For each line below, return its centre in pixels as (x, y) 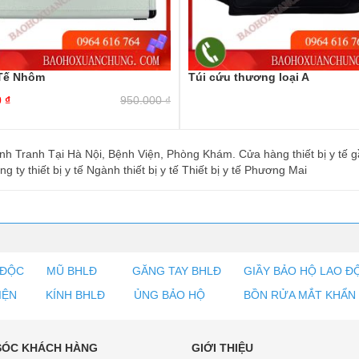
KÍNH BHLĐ (75, 295)
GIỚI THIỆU (222, 348)
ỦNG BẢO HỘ (169, 295)
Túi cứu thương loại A (249, 77)
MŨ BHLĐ (72, 271)
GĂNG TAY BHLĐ (177, 271)
